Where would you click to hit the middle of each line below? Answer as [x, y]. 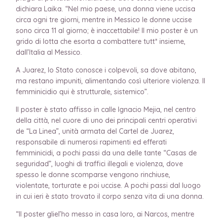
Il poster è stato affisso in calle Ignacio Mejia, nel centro [106, 109]
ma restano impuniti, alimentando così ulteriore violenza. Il [110, 81]
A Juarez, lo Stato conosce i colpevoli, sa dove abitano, [106, 70]
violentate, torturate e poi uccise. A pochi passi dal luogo [108, 185]
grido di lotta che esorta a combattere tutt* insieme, [101, 41]
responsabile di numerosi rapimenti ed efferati [91, 142]
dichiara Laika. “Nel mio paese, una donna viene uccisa [106, 9]
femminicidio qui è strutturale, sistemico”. [82, 92]
